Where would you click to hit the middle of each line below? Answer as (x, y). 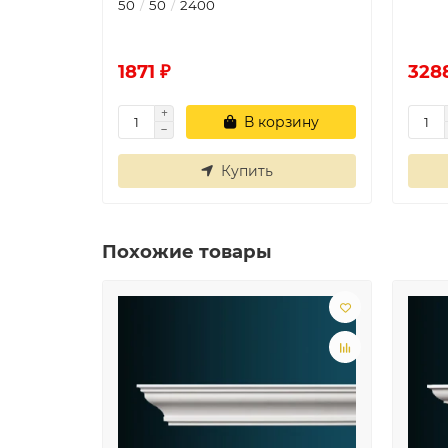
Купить (247, 171)
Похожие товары (187, 251)
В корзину (281, 122)
